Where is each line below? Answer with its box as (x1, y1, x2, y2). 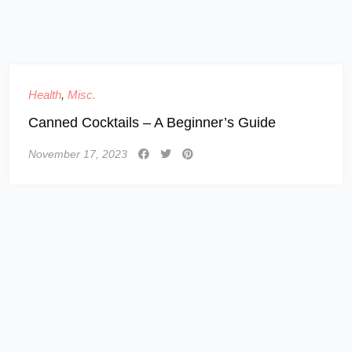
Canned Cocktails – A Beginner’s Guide (28, 114, 276, 130)
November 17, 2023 (28, 147, 127, 160)
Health (28, 87, 61, 101)
